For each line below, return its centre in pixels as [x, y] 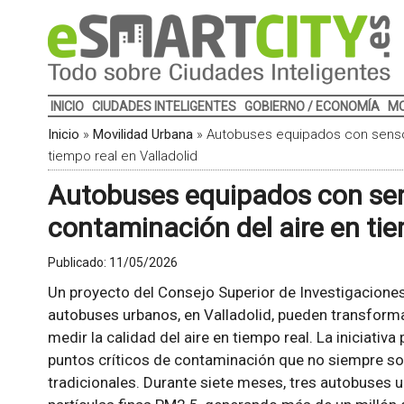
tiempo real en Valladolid [122, 156]
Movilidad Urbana [142, 134]
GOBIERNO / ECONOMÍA [312, 106]
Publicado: [78, 262]
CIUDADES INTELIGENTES [164, 106]
